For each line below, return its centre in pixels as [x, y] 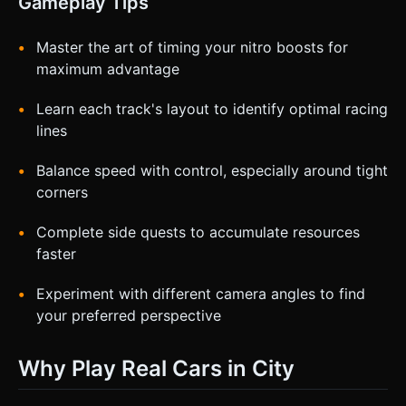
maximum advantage [108, 68]
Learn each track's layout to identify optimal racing [212, 108]
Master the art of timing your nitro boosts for [192, 47]
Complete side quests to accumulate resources [198, 232]
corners [62, 192]
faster [56, 253]
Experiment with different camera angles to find [201, 293]
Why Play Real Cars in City [156, 368]
